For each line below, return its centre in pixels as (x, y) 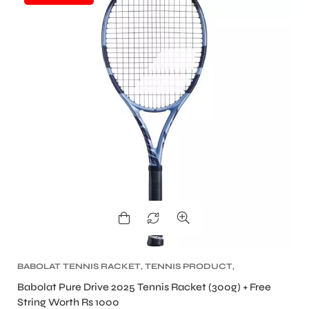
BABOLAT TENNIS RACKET (79, 267)
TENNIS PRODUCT (189, 267)
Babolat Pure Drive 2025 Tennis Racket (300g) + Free (144, 287)
